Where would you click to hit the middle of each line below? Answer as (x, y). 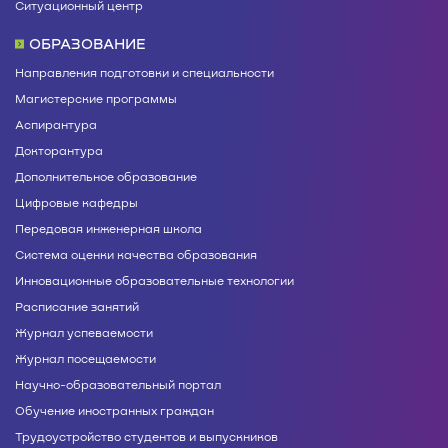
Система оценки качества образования (136, 254)
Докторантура (59, 150)
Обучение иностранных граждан (114, 410)
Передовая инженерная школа (108, 228)
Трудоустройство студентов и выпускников (146, 436)
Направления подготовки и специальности (144, 72)
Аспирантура (56, 124)
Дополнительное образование (106, 176)
